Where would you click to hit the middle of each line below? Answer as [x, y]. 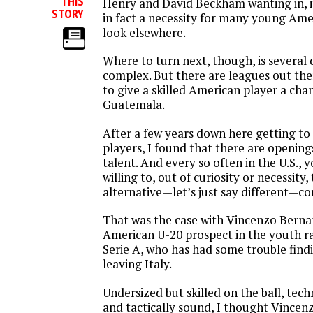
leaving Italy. [137, 264]
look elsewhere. [144, 32]
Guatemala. [134, 104]
